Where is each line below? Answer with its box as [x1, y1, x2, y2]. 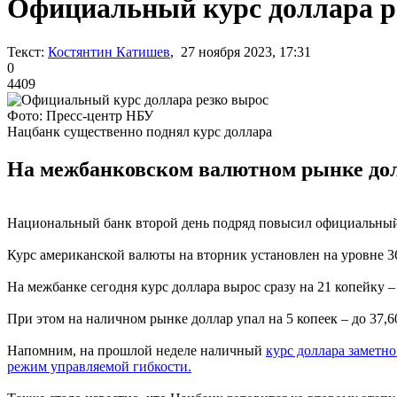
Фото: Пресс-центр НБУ [7, 107, 153, 123]
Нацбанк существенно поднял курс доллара [7, 123, 272, 139]
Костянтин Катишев [48, 43, 170, 59]
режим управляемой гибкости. [7, 358, 191, 374]
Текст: [7, 43, 44, 59]
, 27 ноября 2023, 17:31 [170, 43, 311, 59]
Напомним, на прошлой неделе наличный [7, 342, 266, 358]
